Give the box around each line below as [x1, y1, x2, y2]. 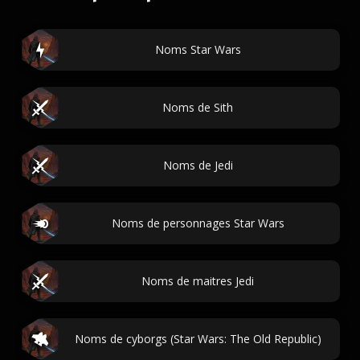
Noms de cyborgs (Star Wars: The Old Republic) [74, 331, 321, 346]
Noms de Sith [162, 100, 233, 115]
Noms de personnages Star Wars [111, 215, 284, 231]
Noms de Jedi [162, 157, 233, 173]
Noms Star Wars [154, 42, 241, 57]
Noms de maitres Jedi [141, 273, 254, 288]
